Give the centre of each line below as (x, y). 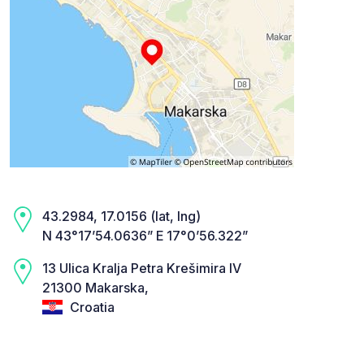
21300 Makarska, (95, 287)
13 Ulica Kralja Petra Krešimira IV (142, 268)
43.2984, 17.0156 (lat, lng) (121, 216)
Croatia (91, 307)
